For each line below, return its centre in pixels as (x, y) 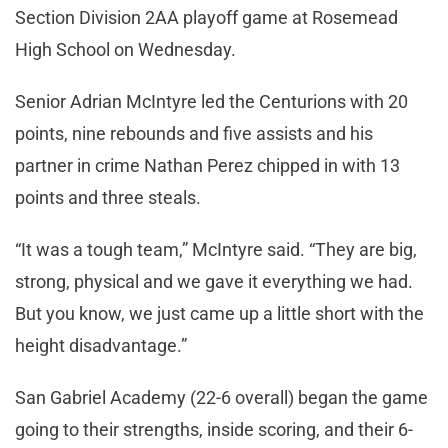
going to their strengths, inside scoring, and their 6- (214, 429)
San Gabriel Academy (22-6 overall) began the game (221, 397)
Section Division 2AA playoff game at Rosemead (206, 17)
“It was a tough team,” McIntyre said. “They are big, (216, 249)
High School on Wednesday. (125, 49)
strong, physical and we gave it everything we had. (214, 281)
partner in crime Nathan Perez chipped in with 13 (207, 165)
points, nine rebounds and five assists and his (194, 133)
